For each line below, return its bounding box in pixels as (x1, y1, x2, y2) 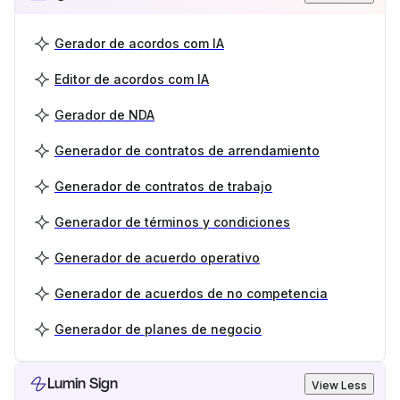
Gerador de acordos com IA (54, 35, 224, 51)
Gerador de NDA (54, 106, 154, 122)
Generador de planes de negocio (54, 321, 262, 337)
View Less (312, 378, 367, 392)
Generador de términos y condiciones (54, 213, 290, 229)
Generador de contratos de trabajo (54, 178, 272, 194)
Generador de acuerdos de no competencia (54, 285, 328, 301)
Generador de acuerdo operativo (54, 249, 260, 265)
